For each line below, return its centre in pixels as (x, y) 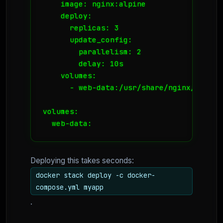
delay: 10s (83, 63)
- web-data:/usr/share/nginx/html (128, 87)
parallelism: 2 (92, 51)
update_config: (88, 39)
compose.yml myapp (69, 187)
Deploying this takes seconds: (82, 160)
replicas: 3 (81, 27)
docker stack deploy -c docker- (95, 175)
